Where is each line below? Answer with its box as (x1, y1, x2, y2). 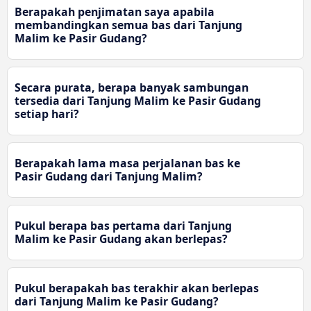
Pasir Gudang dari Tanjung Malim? (15, 169, 203, 185)
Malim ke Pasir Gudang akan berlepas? (15, 231, 228, 247)
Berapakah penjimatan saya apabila (15, 4, 215, 20)
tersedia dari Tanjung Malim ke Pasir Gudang (15, 93, 261, 109)
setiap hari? (15, 106, 79, 122)
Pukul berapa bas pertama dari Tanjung (15, 218, 232, 234)
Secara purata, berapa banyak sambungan (15, 80, 249, 96)
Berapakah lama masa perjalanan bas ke (15, 155, 240, 171)
